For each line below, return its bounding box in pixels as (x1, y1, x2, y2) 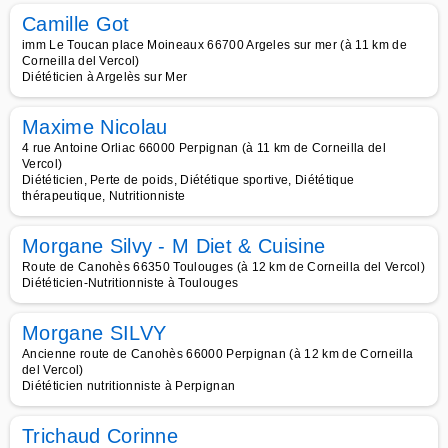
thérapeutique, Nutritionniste (22, 189, 186, 203)
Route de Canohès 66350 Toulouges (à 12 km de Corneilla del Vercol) (22, 260, 426, 274)
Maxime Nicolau (22, 116, 168, 138)
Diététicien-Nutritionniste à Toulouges (22, 276, 239, 290)
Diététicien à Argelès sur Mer (22, 70, 188, 84)
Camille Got (22, 13, 130, 35)
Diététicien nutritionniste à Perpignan (22, 379, 236, 393)
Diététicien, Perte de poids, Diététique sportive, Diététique (22, 173, 355, 187)
